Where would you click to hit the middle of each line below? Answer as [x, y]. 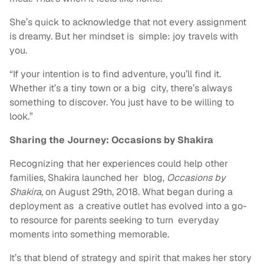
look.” [24, 117]
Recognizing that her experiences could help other [119, 164]
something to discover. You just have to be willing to [122, 103]
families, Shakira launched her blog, [88, 178]
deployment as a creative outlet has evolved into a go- [128, 206]
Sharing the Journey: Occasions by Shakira [113, 140]
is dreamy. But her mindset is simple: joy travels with [124, 37]
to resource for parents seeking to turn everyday [114, 220]
